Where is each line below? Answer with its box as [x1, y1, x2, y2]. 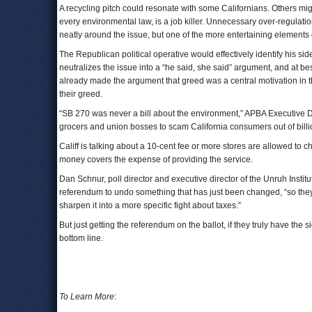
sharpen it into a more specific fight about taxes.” [59, 201, 241, 210]
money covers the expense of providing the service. [59, 155, 253, 164]
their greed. [59, 89, 102, 99]
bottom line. [59, 233, 111, 243]
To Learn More [59, 292, 114, 302]
